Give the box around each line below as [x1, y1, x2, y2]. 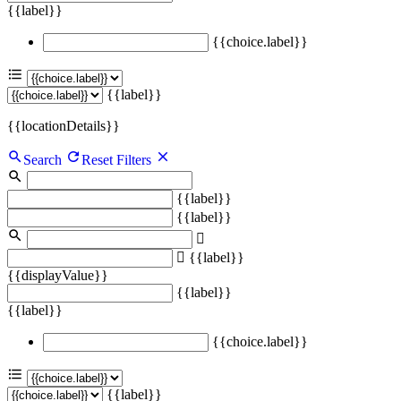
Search [23, 152, 62, 168]
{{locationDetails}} [7, 118, 120, 134]
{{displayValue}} [7, 268, 108, 284]
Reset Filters [81, 152, 155, 168]
